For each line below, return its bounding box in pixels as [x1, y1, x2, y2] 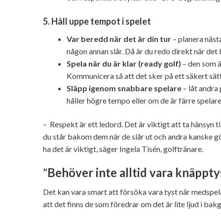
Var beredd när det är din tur [67, 34, 171, 44]
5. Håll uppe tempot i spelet [43, 16, 151, 27]
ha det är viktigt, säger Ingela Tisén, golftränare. [43, 144, 203, 153]
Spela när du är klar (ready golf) [67, 59, 181, 69]
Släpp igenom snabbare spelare [67, 83, 182, 93]
